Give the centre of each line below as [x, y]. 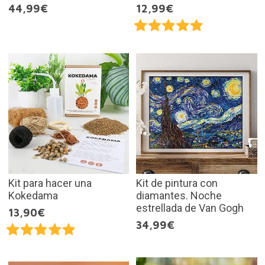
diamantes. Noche [179, 196]
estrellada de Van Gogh [190, 208]
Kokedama [33, 196]
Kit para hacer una [50, 183]
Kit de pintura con [177, 183]
